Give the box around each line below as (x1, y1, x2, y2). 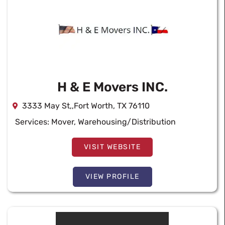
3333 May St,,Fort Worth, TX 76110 (22, 101, 150, 110)
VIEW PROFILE (85, 172, 140, 181)
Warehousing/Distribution (78, 117, 176, 127)
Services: (15, 117, 51, 127)
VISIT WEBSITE (83, 143, 141, 151)
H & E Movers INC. (57, 79, 168, 95)
